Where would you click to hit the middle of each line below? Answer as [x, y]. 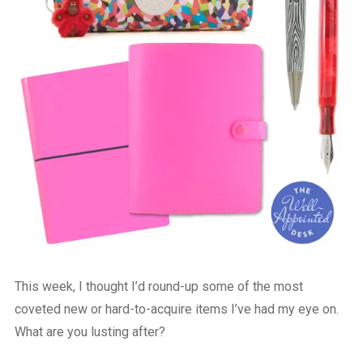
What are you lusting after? [90, 331]
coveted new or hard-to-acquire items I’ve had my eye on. [176, 309]
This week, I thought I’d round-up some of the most [158, 286]
